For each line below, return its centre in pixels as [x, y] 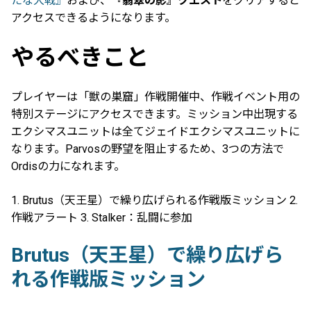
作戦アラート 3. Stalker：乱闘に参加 [102, 218]
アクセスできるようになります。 [93, 17]
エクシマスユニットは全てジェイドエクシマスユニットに [155, 131]
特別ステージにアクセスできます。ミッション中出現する [154, 114]
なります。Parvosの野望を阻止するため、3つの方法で [148, 149]
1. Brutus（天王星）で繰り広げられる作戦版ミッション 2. [154, 201]
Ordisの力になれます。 [68, 166]
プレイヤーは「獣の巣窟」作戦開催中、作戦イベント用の [155, 96]
